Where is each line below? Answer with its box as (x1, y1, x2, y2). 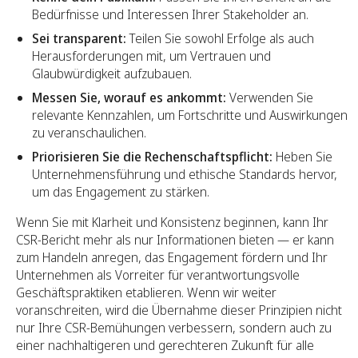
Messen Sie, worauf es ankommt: (32, 88, 226, 106)
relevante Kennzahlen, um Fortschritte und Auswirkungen (32, 105, 348, 124)
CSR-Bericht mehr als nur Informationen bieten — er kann (16, 230, 334, 249)
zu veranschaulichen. (32, 123, 146, 141)
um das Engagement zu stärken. (32, 182, 209, 201)
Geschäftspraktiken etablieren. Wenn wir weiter (16, 283, 276, 301)
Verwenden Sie (226, 88, 313, 106)
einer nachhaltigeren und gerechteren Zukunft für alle (16, 336, 314, 354)
